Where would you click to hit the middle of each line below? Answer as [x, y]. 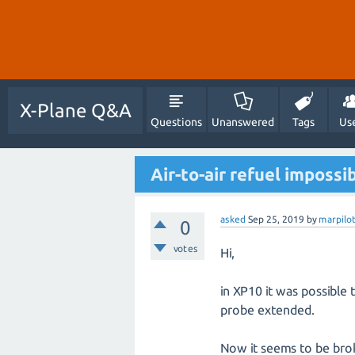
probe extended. [267, 310]
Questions [176, 122]
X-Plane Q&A [75, 111]
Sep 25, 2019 [276, 219]
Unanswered [243, 122]
